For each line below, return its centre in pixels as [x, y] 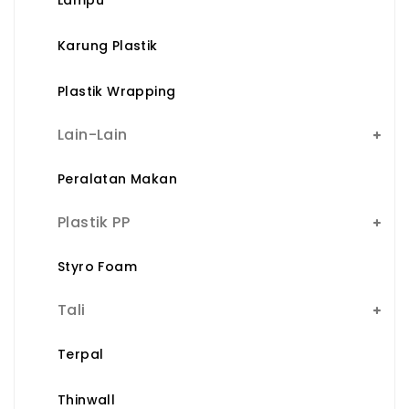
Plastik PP [94, 222]
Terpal [81, 354]
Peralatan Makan [117, 178]
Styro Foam [97, 266]
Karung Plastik [108, 45]
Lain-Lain [93, 134]
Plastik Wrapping [117, 91]
